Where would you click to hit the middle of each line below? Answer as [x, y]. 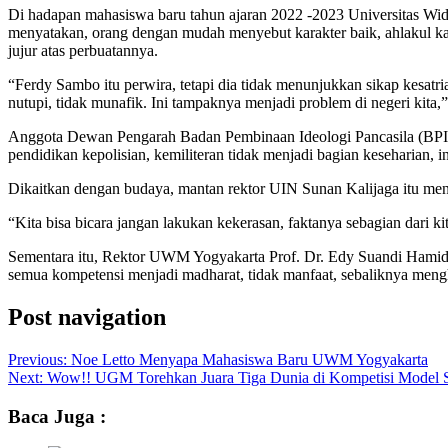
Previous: [39, 359]
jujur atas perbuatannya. [83, 50]
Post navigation [87, 316]
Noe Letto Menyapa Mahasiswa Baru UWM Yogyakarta [249, 359]
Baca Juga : [57, 416]
